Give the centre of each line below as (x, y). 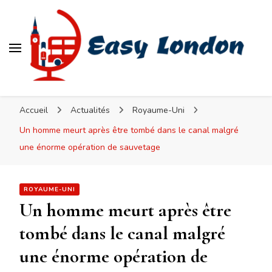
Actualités (91, 110)
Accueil (34, 110)
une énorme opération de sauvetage (90, 148)
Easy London (84, 95)
